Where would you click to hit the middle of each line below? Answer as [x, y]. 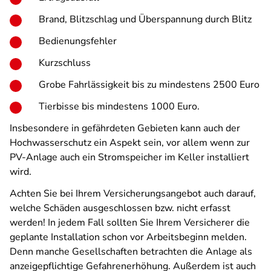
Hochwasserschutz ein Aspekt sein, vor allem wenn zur [130, 143]
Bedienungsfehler [78, 41]
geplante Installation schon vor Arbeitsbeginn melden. [128, 237]
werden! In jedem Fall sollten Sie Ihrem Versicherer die [130, 223]
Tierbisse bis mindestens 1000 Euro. [119, 106]
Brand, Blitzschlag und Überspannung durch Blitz [145, 19]
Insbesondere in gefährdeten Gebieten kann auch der [125, 128]
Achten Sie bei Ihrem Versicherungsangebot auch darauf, [133, 194]
